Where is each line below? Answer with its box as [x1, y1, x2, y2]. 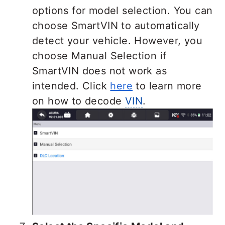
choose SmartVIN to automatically [32, 20, 200, 32]
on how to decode [32, 95, 125, 107]
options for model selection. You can [32, 5, 213, 17]
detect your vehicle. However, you [32, 35, 203, 47]
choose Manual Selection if [32, 50, 167, 62]
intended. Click [32, 80, 110, 92]
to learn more [133, 80, 202, 92]
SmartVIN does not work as [32, 65, 167, 77]
